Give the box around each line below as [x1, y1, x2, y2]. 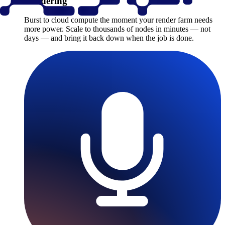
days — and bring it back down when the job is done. [24, 34, 194, 43]
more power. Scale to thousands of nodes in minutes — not [24, 25, 210, 34]
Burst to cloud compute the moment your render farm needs [24, 16, 212, 25]
